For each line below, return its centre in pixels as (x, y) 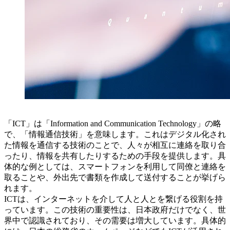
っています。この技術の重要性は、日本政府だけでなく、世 (115, 210)
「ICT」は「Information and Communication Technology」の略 (113, 124)
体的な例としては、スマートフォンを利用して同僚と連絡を (115, 167)
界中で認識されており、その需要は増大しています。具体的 (115, 221)
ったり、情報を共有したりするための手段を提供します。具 (115, 156)
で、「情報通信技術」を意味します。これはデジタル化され (115, 135)
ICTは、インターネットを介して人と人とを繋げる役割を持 (113, 199)
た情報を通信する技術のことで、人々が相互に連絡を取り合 (115, 145)
